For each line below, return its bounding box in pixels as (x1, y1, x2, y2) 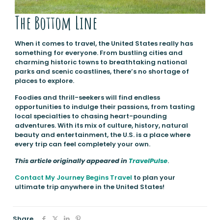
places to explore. (14, 76, 74, 85)
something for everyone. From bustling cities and (14, 48, 183, 57)
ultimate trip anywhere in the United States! (14, 182, 165, 192)
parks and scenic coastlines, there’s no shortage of (14, 66, 189, 76)
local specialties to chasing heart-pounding (14, 111, 167, 121)
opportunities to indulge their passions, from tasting (14, 102, 195, 111)
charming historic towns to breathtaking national (14, 57, 187, 67)
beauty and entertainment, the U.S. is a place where (14, 130, 191, 139)
